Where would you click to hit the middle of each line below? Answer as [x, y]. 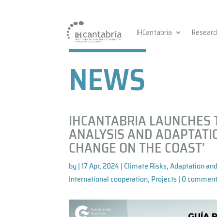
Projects [164, 179]
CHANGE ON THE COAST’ [137, 147]
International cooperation [108, 179]
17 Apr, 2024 [101, 166]
